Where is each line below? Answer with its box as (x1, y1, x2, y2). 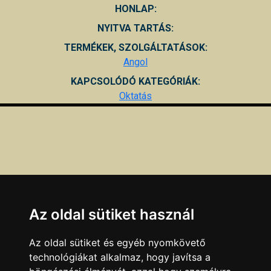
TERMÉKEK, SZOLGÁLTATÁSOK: (64, 41, 207, 53)
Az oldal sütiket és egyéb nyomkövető (29, 237, 206, 249)
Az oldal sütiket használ (29, 206, 194, 223)
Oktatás (119, 90, 152, 102)
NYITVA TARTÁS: (97, 22, 174, 34)
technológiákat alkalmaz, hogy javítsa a (29, 251, 211, 263)
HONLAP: (114, 2, 157, 15)
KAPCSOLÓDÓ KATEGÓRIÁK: (71, 75, 200, 87)
